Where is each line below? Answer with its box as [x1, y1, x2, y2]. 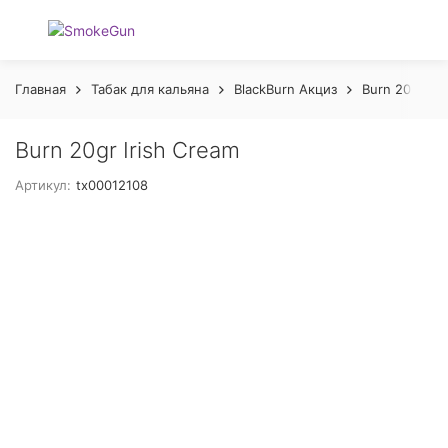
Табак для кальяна [91, 81, 209, 97]
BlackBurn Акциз [234, 81, 337, 97]
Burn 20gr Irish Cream [15, 137, 240, 163]
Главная [15, 81, 66, 97]
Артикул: [15, 177, 71, 193]
